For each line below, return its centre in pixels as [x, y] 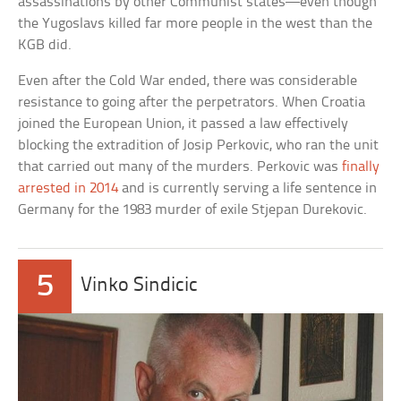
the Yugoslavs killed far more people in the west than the [196, 24]
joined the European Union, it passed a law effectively [183, 124]
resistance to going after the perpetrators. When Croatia [192, 103]
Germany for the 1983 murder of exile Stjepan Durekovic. [193, 210]
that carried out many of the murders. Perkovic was [180, 167]
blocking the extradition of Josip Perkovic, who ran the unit [199, 146]
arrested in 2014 [68, 189]
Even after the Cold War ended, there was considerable [188, 81]
